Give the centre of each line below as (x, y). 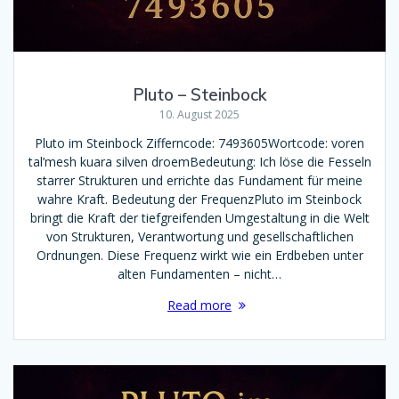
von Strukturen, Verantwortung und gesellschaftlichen (199, 237)
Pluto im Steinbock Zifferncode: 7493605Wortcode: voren (199, 143)
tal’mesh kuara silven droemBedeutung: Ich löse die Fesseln (199, 162)
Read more (199, 305)
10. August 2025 (199, 115)
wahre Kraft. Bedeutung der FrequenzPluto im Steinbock (199, 199)
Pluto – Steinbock (199, 95)
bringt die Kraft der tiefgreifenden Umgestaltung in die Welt (199, 218)
